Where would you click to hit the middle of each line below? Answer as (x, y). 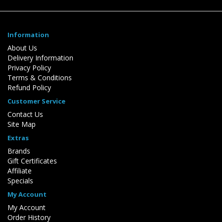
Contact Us (25, 114)
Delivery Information (40, 58)
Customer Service (36, 101)
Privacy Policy (29, 68)
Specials (20, 181)
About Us (22, 48)
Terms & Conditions (40, 78)
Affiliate (20, 171)
